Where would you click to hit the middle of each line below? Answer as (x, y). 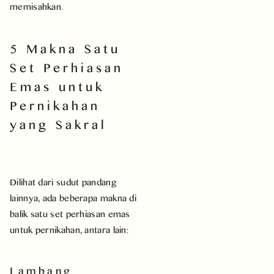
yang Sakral (59, 124)
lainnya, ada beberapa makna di (73, 198)
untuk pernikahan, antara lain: (69, 229)
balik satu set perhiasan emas (70, 213)
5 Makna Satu (65, 48)
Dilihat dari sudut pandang (63, 182)
